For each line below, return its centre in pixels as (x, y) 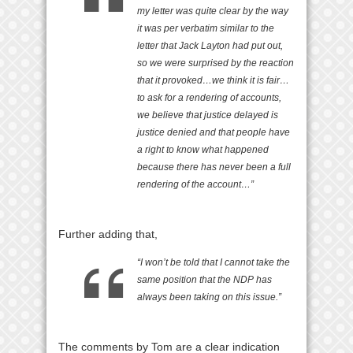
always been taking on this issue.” (209, 297)
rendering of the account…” (195, 184)
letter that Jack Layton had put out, (210, 45)
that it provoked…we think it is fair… (213, 80)
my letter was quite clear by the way (213, 11)
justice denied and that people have (214, 132)
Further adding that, (108, 234)
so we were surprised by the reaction (216, 63)
